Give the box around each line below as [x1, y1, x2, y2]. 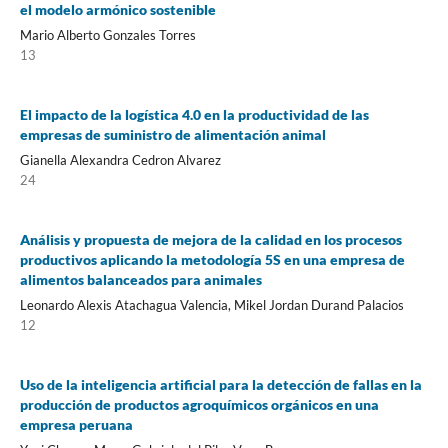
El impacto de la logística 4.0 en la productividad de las [19, 105, 369, 123]
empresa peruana [19, 415, 133, 433]
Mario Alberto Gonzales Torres [19, 26, 196, 43]
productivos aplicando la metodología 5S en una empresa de [19, 250, 405, 268]
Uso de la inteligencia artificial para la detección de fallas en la [19, 375, 422, 393]
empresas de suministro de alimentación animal [19, 125, 326, 143]
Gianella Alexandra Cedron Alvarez [19, 151, 221, 168]
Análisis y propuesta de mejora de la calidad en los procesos [19, 230, 402, 248]
